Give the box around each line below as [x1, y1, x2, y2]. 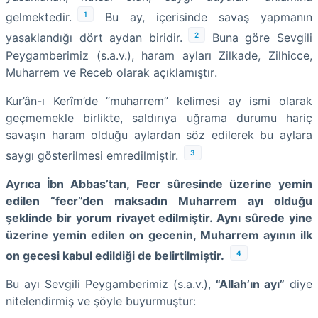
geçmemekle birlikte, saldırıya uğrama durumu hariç [6, 110, 312, 125]
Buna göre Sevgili [205, 31, 312, 45]
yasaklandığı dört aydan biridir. [6, 31, 182, 45]
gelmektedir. [6, 10, 72, 25]
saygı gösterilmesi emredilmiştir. [6, 148, 178, 163]
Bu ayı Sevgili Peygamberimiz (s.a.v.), [6, 277, 216, 292]
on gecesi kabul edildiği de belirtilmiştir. [6, 248, 224, 263]
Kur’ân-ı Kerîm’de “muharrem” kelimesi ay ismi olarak [6, 93, 312, 108]
